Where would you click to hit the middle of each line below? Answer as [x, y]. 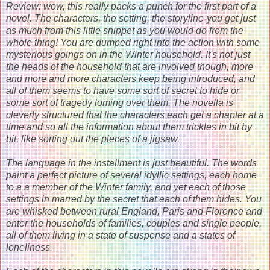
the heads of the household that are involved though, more [130, 66]
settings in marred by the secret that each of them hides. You [134, 199]
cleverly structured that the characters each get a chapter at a [135, 115]
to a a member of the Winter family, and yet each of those [126, 187]
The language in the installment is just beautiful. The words [131, 163]
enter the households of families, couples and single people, [134, 223]
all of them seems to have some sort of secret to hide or [123, 90]
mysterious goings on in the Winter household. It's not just [128, 54]
